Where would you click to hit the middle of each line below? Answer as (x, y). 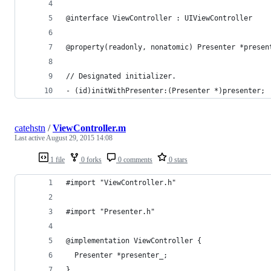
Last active (30, 138)
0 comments (134, 159)
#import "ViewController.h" (121, 182)
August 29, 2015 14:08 (79, 138)
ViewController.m (89, 128)
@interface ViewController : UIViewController (159, 18)
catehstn (30, 128)
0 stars (177, 159)
